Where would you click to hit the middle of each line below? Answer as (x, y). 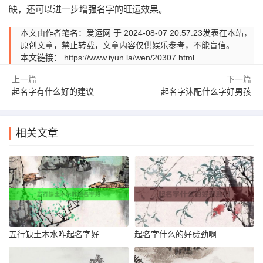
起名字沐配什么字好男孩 (206, 92)
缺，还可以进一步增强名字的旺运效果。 (88, 9)
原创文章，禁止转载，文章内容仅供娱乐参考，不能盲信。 (127, 45)
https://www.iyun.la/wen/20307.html (129, 58)
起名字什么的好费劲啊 (176, 235)
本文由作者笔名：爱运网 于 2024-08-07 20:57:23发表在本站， (136, 33)
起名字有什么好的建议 (53, 92)
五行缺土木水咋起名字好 (54, 235)
